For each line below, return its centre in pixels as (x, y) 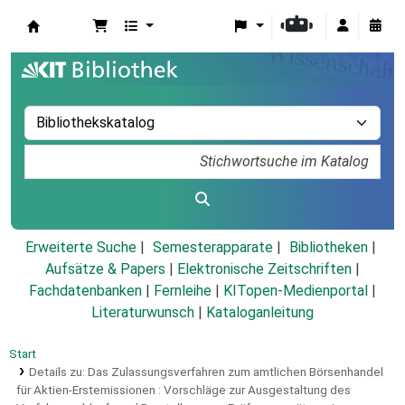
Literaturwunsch (143, 313)
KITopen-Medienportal (296, 291)
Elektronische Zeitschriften (264, 269)
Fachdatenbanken (85, 291)
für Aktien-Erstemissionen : (89, 390)
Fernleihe (183, 291)
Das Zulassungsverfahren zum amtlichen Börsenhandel (235, 372)
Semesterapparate (212, 248)
